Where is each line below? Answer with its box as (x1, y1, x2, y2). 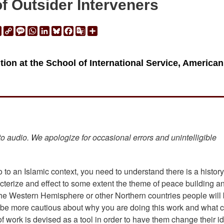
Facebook (73, 24, 108, 36)
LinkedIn (49, 24, 80, 36)
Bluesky (61, 24, 90, 36)
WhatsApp (37, 24, 74, 36)
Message (25, 24, 58, 36)
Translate (85, 36, 118, 48)
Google (85, 24, 111, 36)
